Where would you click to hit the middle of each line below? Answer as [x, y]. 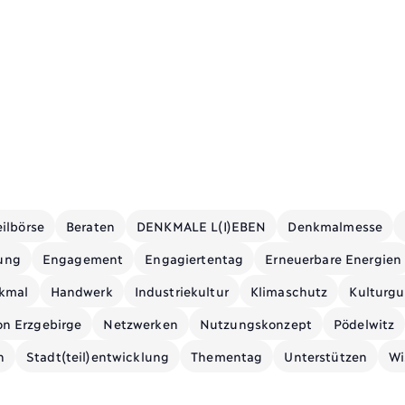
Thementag [227, 355]
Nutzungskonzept [255, 323]
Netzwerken [141, 323]
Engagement [83, 258]
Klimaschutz [289, 290]
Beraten [91, 225]
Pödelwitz [364, 323]
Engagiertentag [194, 258]
